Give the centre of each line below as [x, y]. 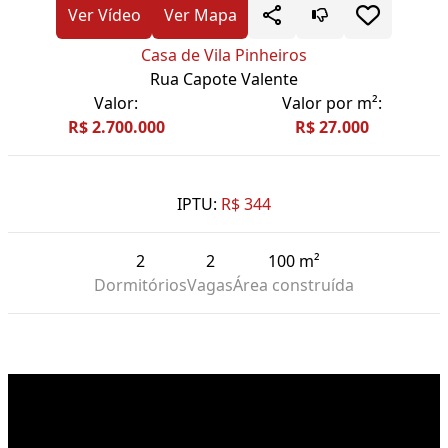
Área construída [293, 285]
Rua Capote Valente [224, 79]
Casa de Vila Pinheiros [224, 55]
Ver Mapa [200, 15]
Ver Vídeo [104, 15]
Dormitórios [140, 285]
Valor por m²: [332, 103]
